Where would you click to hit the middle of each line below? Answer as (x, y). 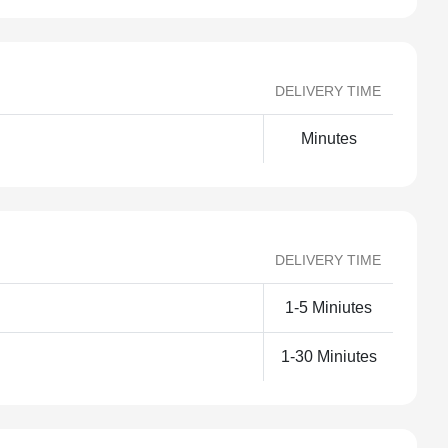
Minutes (328, 138)
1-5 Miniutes (328, 307)
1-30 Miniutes (328, 356)
